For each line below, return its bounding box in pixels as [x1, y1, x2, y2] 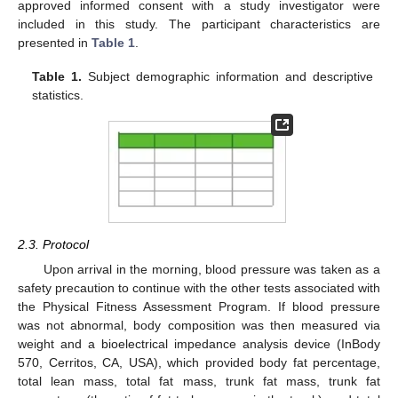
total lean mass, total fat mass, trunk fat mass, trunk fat [18, 374, 380, 389]
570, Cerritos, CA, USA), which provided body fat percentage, [18, 355, 380, 370]
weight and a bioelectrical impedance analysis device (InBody [18, 337, 380, 352]
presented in [18, 36, 92, 51]
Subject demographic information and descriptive [82, 69, 373, 84]
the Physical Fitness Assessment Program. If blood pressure [18, 299, 380, 314]
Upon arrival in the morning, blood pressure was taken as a [43, 262, 380, 277]
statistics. [32, 88, 84, 103]
